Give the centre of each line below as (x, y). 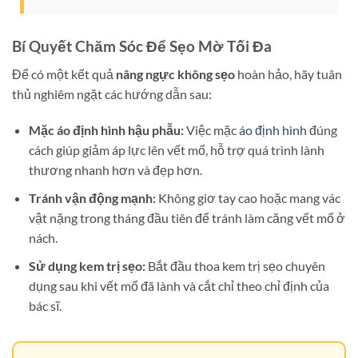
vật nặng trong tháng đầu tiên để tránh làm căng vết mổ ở (187, 218)
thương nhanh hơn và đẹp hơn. (115, 170)
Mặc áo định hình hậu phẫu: (106, 130)
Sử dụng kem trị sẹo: (87, 265)
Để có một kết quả (64, 74)
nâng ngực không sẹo (175, 74)
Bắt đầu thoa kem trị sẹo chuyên (235, 265)
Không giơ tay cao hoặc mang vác (248, 198)
